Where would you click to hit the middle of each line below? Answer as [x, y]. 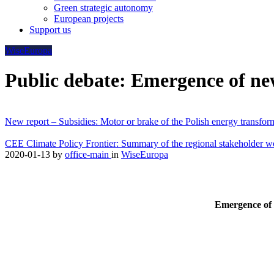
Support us [50, 30]
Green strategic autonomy [103, 8]
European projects [89, 19]
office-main [88, 154]
